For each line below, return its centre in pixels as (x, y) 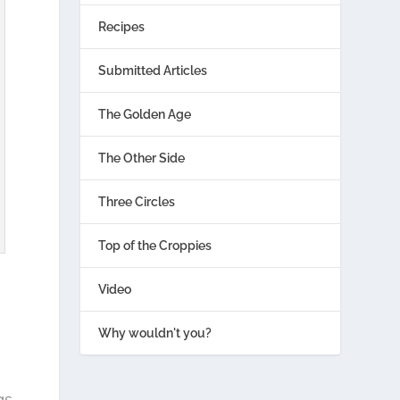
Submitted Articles (153, 70)
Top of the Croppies (155, 245)
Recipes (122, 26)
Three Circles (137, 201)
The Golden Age (145, 114)
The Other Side (142, 158)
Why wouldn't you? (155, 333)
